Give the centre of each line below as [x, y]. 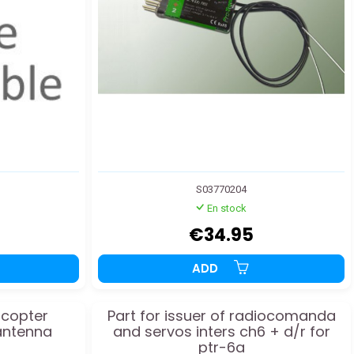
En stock [226, 209]
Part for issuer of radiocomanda [221, 316]
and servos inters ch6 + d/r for [221, 332]
